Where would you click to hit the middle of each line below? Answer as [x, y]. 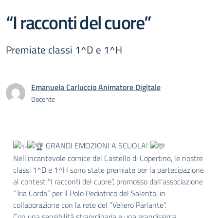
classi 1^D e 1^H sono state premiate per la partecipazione [109, 170]
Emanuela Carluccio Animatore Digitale [96, 87]
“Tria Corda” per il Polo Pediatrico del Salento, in [89, 193]
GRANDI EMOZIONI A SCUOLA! [97, 145]
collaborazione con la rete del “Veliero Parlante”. [90, 205]
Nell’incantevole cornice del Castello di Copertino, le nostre [108, 158]
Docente [43, 99]
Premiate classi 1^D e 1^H [64, 50]
